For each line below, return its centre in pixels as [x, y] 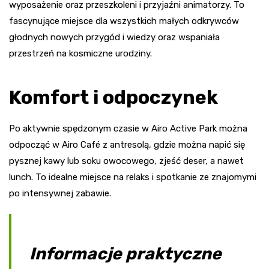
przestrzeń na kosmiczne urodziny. [80, 54]
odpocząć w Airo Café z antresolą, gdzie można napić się [127, 145]
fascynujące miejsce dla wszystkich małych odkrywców [124, 21]
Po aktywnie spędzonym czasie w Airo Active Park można [128, 129]
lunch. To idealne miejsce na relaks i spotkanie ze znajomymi [133, 177]
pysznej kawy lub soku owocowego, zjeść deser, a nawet [126, 161]
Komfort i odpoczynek [113, 98]
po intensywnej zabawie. [60, 194]
